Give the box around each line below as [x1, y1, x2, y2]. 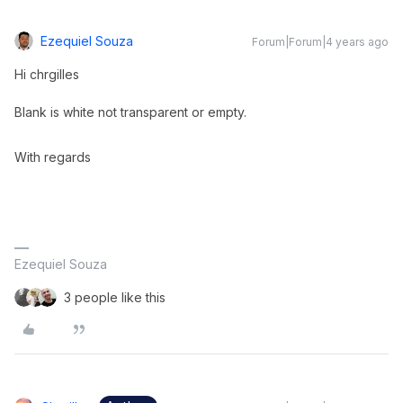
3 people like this [64, 290, 166, 305]
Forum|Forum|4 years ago [252, 35, 389, 49]
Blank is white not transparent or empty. [14, 104, 246, 120]
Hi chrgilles [14, 67, 79, 82]
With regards [14, 149, 91, 165]
